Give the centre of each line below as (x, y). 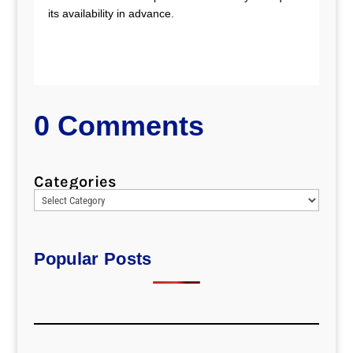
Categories (75, 182)
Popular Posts (93, 258)
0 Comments (119, 126)
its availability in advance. (111, 13)
